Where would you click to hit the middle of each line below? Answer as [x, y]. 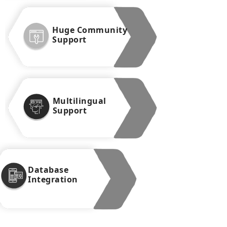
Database [48, 169]
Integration [53, 179]
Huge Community [90, 30]
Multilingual [79, 101]
